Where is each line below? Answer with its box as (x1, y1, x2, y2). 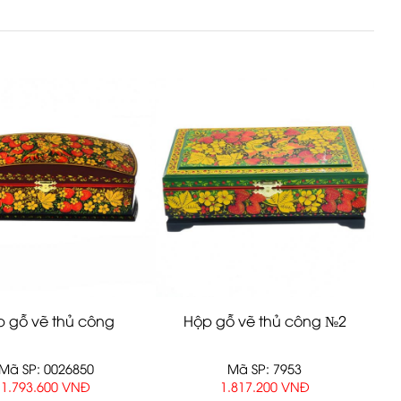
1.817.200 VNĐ (219, 377, 310, 395)
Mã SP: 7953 (227, 360, 303, 378)
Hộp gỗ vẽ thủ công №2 (183, 311, 346, 331)
